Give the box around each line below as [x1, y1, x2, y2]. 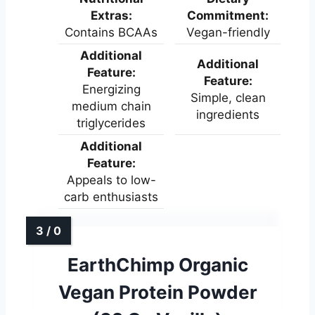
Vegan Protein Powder [58, 281, 257, 303]
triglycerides [77, 115, 146, 130]
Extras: [90, 8, 132, 22]
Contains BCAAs [65, 25, 157, 39]
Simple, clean [190, 90, 266, 105]
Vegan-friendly [186, 25, 270, 39]
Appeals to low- [66, 172, 156, 187]
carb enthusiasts [64, 189, 158, 204]
